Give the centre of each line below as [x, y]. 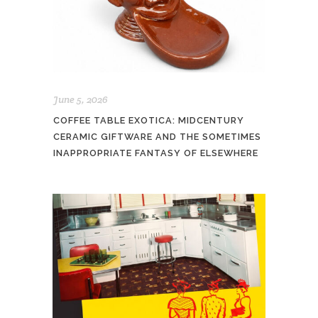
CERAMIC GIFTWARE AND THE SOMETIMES [157, 137]
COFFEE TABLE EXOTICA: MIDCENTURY [149, 121]
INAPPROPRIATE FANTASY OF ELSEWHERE [156, 153]
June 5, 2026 [81, 100]
